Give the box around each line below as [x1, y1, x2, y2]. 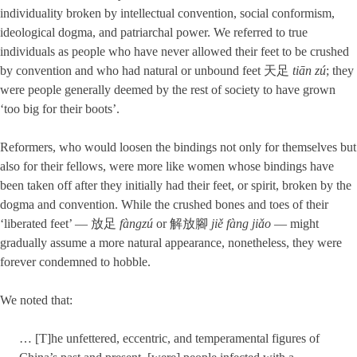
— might [271, 216, 319, 230]
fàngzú [120, 216, 153, 230]
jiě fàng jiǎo [211, 216, 271, 230]
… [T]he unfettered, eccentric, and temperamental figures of [19, 331, 320, 345]
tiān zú [292, 63, 326, 77]
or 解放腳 [153, 216, 211, 230]
